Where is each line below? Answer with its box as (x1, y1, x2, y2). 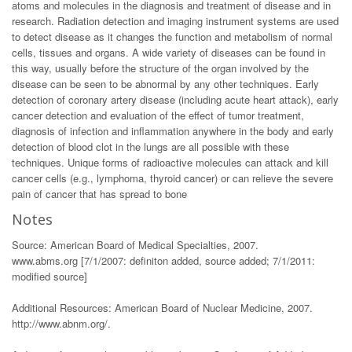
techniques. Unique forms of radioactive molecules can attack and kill (12, 155, 328, 170)
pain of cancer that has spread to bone (12, 186, 187, 201)
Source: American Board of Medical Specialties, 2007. (12, 237, 258, 252)
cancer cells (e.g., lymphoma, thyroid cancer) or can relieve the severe (12, 170, 333, 185)
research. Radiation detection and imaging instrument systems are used (12, 13, 339, 28)
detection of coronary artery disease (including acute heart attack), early (12, 92, 339, 107)
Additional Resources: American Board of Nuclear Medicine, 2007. (12, 300, 313, 315)
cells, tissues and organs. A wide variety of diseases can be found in (12, 45, 325, 60)
